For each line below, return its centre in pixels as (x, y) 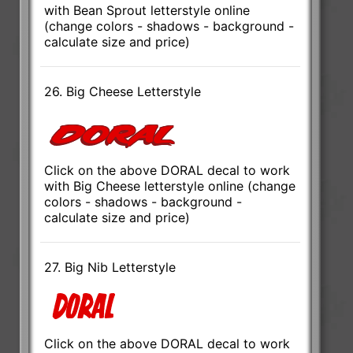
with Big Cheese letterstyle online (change (170, 186)
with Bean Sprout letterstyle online (147, 10)
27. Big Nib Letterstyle (110, 267)
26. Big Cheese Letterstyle (123, 91)
